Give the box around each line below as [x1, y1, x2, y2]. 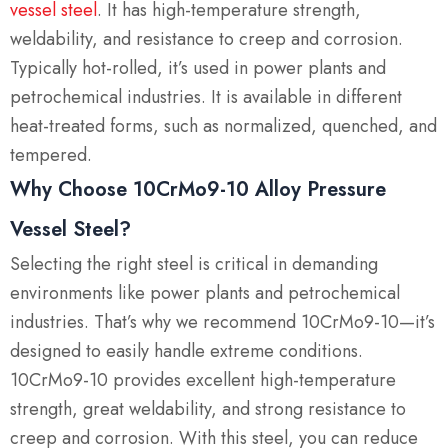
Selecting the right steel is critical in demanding [10, 250, 378, 277]
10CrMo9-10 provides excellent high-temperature [10, 366, 396, 393]
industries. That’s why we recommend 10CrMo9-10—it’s [10, 308, 435, 335]
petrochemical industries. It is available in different [10, 83, 402, 110]
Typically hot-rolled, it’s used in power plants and [10, 54, 386, 81]
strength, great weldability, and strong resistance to [10, 395, 406, 422]
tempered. [10, 141, 92, 168]
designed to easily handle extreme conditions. [10, 337, 363, 364]
